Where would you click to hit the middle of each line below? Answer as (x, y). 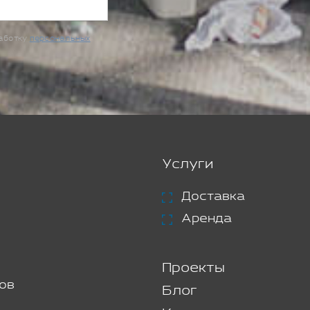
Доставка (213, 196)
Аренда (207, 218)
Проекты (193, 268)
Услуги (188, 164)
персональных (60, 38)
